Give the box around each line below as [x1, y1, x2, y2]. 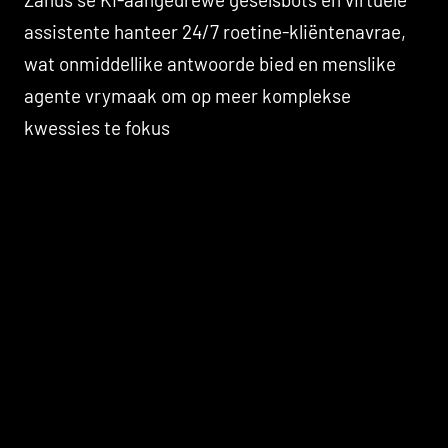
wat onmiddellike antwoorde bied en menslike [24, 51, 396, 75]
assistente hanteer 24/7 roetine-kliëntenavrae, [24, 19, 406, 43]
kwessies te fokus [24, 115, 170, 139]
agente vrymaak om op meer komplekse [24, 83, 351, 107]
